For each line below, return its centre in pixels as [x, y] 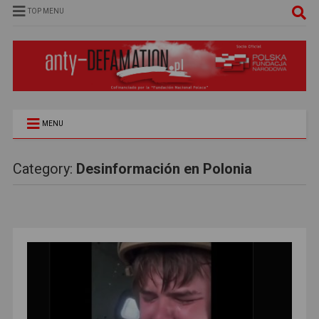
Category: [44, 168]
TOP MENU [46, 11]
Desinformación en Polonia [164, 168]
